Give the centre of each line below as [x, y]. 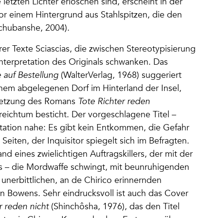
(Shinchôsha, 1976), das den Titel [115, 206]
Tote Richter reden [114, 101]
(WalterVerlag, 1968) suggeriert [120, 75]
